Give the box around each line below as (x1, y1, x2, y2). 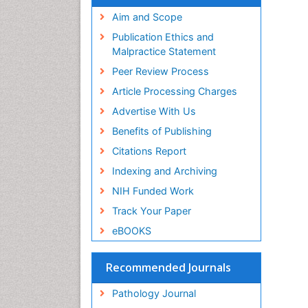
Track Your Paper (111, 205, 191, 217)
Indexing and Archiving (111, 165, 217, 177)
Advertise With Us (111, 105, 196, 118)
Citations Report (111, 145, 186, 157)
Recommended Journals (106, 260, 231, 276)
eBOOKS (111, 225, 151, 237)
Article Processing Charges (111, 85, 237, 98)
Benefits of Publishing (111, 125, 212, 137)
